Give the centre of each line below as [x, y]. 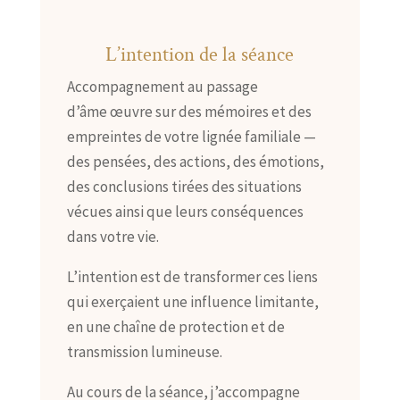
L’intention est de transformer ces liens [192, 276]
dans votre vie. [112, 236]
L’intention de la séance [200, 54]
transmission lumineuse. [144, 351]
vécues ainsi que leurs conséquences [185, 211]
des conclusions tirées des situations [184, 186]
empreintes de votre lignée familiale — [191, 136]
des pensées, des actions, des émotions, [195, 161]
